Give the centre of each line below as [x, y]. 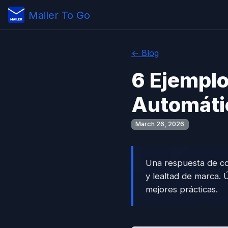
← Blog [145, 53]
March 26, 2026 [160, 124]
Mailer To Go [59, 15]
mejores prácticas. [182, 189]
